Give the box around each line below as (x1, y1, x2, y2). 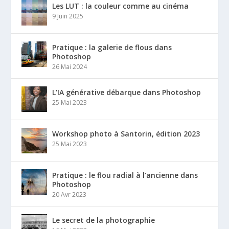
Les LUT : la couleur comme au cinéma (52, 1, 189, 11)
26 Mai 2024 (52, 62, 87, 72)
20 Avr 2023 (52, 190, 87, 199)
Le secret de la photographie (52, 215, 155, 225)
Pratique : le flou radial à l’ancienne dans (52, 170, 198, 180)
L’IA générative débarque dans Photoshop (52, 87, 201, 98)
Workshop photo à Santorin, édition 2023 (52, 129, 200, 139)
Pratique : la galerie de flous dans (52, 42, 172, 53)
